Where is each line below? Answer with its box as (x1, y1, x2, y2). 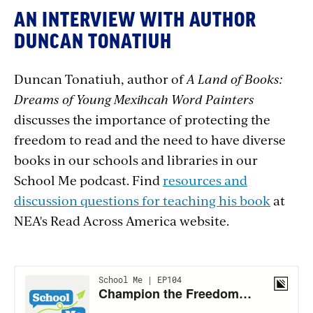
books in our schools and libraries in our (14, 150, 258, 168)
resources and (163, 170, 247, 189)
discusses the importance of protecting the (14, 110, 270, 128)
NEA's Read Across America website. (14, 211, 229, 229)
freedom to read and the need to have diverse (14, 130, 286, 148)
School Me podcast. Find (14, 170, 163, 189)
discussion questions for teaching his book (14, 191, 270, 209)
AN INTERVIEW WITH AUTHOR (14, 10, 256, 30)
